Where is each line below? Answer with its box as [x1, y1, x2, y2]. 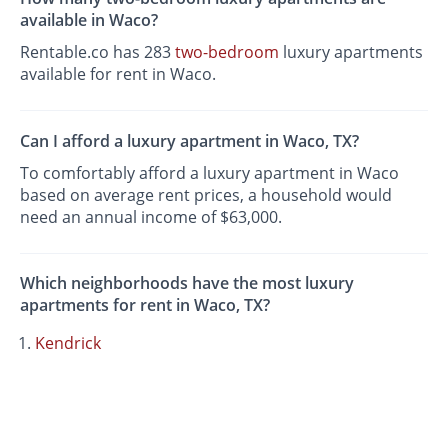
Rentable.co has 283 [20, 41, 176, 64]
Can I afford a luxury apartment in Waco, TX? [20, 129, 360, 152]
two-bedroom [175, 41, 280, 64]
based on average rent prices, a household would [20, 183, 393, 206]
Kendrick [35, 331, 102, 354]
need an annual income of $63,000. [20, 205, 283, 228]
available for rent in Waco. [20, 63, 217, 86]
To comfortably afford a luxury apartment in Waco [20, 161, 400, 184]
